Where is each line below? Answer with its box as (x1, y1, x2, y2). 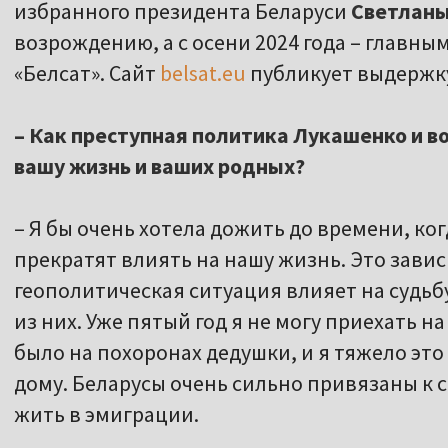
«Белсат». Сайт (14, 59, 160, 88)
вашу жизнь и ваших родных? (14, 152, 305, 181)
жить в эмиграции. (14, 400, 199, 429)
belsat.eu (160, 59, 246, 88)
